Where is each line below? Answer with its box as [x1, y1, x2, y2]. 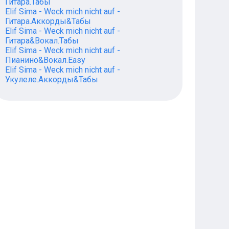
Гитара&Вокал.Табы [5, 36, 79, 45]
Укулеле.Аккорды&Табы [5, 75, 98, 84]
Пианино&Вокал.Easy [5, 55, 85, 65]
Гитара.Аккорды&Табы [5, 16, 91, 26]
